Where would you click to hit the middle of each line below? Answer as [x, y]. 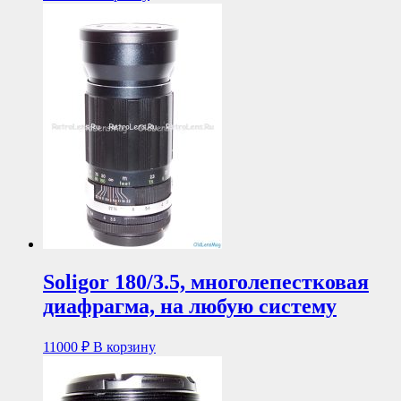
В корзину [124, 347]
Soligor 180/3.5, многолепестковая [206, 282]
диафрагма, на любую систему [190, 307]
